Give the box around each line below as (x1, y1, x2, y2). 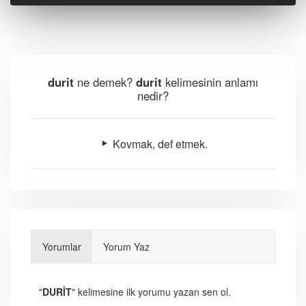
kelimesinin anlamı (162, 74, 258, 90)
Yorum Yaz (103, 240, 150, 254)
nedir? (137, 87, 169, 104)
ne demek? (74, 74, 136, 90)
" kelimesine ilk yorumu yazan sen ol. (72, 285, 231, 299)
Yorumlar (42, 240, 81, 254)
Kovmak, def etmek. (109, 136, 208, 152)
